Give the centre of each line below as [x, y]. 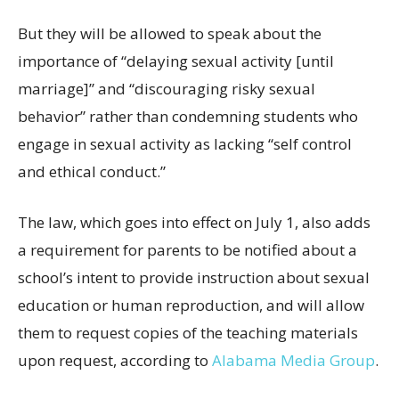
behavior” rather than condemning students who [188, 116]
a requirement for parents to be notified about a [187, 249]
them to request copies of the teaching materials [188, 332]
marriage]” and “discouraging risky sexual [167, 88]
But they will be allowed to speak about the [170, 33]
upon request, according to [115, 360]
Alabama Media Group [293, 360]
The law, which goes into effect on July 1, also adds [194, 222]
